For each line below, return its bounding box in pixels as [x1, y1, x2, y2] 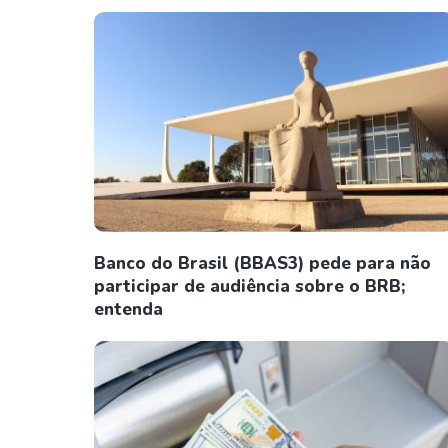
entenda [94, 298, 163, 321]
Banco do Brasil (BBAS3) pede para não [94, 252, 431, 275]
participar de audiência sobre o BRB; [94, 275, 405, 298]
